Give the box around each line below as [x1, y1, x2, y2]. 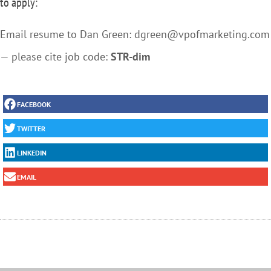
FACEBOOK [16, 99, 51, 109]
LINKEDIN [16, 148, 47, 157]
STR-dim [111, 50, 150, 64]
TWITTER [16, 123, 45, 133]
